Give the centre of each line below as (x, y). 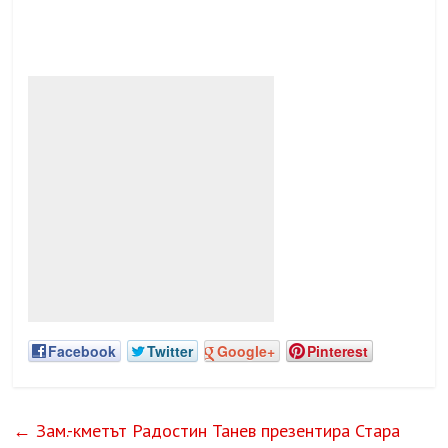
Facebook (82, 351)
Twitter (170, 351)
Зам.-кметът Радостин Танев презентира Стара (216, 431)
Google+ (246, 351)
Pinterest (338, 351)
